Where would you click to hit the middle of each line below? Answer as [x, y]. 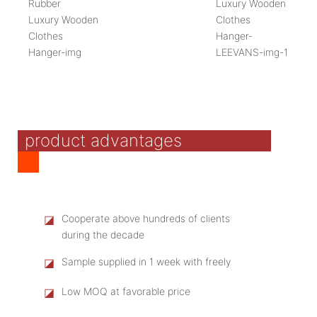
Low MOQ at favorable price [126, 291]
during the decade [103, 234]
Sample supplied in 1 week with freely [146, 261]
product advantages [103, 140]
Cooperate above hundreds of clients [145, 218]
